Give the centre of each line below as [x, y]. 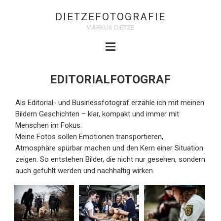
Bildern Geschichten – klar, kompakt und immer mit [97, 114]
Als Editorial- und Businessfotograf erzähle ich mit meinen [110, 103]
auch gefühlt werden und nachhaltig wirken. [85, 171]
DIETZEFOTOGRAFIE [110, 17]
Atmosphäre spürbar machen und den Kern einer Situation [110, 148]
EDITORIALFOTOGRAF [110, 79]
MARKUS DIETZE [110, 28]
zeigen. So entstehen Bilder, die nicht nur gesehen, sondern [110, 160]
